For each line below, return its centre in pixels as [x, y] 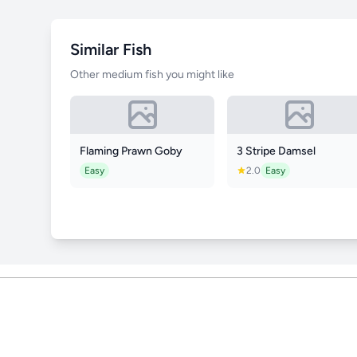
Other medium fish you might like [152, 75]
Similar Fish [111, 49]
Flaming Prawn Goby [131, 151]
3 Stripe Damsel [277, 151]
